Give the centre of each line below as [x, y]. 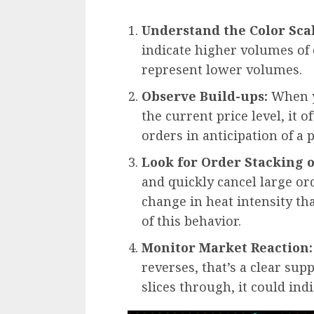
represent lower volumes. [222, 69]
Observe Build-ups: [205, 96]
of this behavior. [191, 220]
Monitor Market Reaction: [227, 247]
